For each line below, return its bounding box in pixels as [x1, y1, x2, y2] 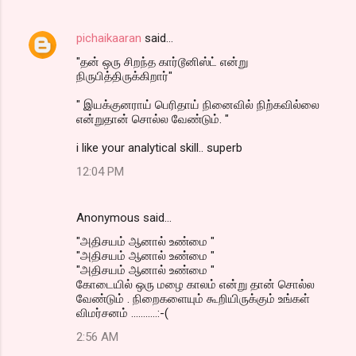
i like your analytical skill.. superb [76, 141, 242, 156]
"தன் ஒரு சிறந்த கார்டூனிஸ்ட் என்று [76, 55, 248, 70]
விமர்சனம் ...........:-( [76, 306, 168, 321]
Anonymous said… [76, 211, 172, 226]
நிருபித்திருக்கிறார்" [76, 69, 172, 84]
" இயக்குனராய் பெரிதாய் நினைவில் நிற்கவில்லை [76, 98, 319, 113]
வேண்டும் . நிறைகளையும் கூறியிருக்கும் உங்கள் [76, 292, 310, 307]
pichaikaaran [76, 31, 141, 46]
